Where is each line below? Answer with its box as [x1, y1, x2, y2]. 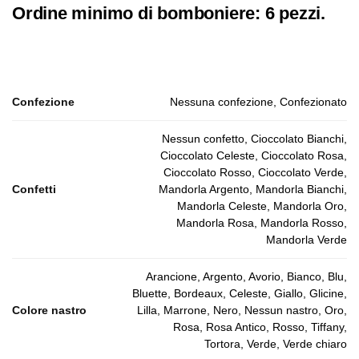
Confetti [12, 183, 56, 196]
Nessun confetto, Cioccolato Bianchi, [162, 132, 347, 146]
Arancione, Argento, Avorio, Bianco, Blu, [146, 270, 347, 284]
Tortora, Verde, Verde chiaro [204, 337, 347, 351]
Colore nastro [12, 304, 87, 317]
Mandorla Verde [266, 233, 347, 247]
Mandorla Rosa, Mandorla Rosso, [176, 216, 347, 230]
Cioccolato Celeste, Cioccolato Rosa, [160, 149, 347, 163]
